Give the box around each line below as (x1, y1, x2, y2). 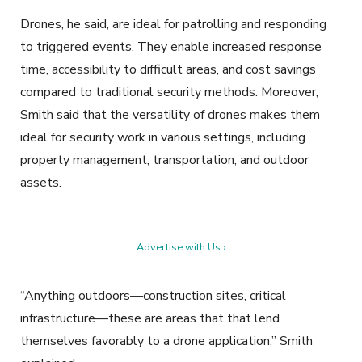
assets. (20, 173, 61, 192)
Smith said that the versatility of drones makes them (20, 105, 320, 124)
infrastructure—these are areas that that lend (20, 309, 280, 327)
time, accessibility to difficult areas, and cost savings (20, 60, 316, 78)
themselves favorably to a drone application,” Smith (20, 331, 313, 350)
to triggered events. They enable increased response (20, 37, 322, 56)
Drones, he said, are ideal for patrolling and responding (20, 15, 326, 33)
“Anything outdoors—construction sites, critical (20, 286, 286, 305)
